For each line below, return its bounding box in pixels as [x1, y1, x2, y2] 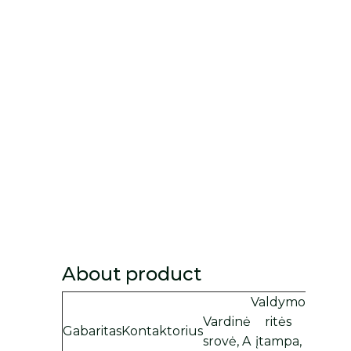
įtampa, [255, 334, 302, 349]
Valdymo [251, 295, 306, 310]
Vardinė [203, 314, 251, 330]
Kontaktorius [121, 324, 204, 339]
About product [62, 262, 202, 286]
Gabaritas [63, 324, 122, 339]
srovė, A [203, 334, 251, 349]
